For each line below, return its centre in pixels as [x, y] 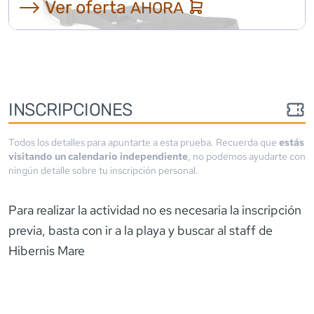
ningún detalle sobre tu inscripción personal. [103, 170]
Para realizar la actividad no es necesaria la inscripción [155, 210]
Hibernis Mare [47, 250]
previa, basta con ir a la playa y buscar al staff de [141, 230]
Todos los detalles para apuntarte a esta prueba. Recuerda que [144, 142]
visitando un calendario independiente [98, 156]
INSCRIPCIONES [70, 109]
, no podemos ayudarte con [247, 156]
